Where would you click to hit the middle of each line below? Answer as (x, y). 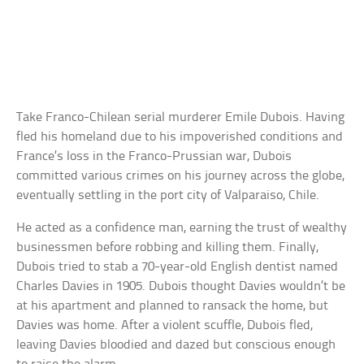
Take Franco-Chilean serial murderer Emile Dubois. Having (181, 117)
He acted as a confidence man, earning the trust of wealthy (182, 227)
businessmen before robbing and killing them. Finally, (168, 247)
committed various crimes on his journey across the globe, (181, 175)
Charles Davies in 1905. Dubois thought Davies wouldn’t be (181, 286)
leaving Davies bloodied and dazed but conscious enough (176, 344)
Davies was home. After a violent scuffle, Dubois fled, (165, 325)
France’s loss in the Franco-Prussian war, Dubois (154, 156)
